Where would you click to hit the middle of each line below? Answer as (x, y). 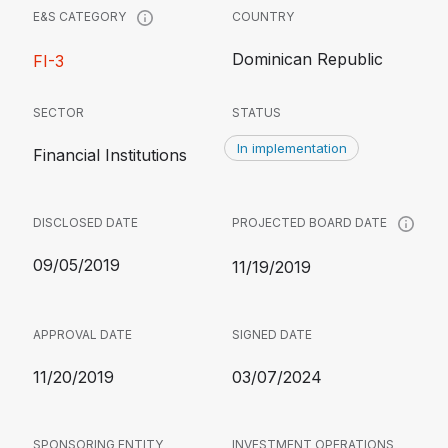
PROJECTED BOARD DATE (311, 223)
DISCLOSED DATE (85, 222)
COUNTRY (263, 16)
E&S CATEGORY (81, 17)
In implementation (291, 148)
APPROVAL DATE (82, 334)
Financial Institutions (110, 155)
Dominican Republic (307, 59)
